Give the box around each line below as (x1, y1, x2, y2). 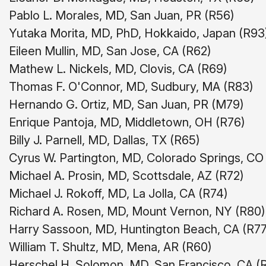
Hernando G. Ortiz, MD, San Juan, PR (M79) (9, 97, 244, 112)
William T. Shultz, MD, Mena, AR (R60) (9, 240, 212, 254)
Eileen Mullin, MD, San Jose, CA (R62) (9, 44, 211, 58)
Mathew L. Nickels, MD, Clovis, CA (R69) (9, 62, 227, 76)
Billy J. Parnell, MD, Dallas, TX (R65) (9, 133, 200, 147)
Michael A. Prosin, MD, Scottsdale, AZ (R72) (9, 169, 244, 183)
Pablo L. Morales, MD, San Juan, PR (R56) (9, 8, 235, 23)
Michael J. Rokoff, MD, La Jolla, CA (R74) (9, 186, 228, 201)
